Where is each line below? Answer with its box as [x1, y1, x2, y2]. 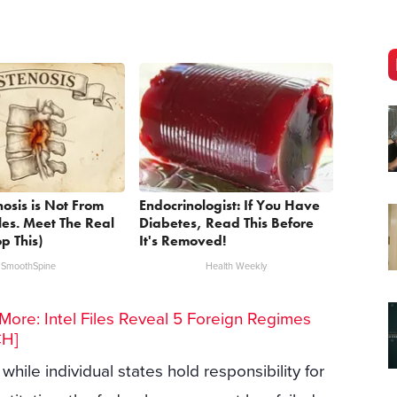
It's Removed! [139, 231, 227, 251]
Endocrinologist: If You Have [139, 196, 321, 215]
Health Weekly [206, 261, 268, 273]
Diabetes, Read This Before [139, 214, 315, 233]
